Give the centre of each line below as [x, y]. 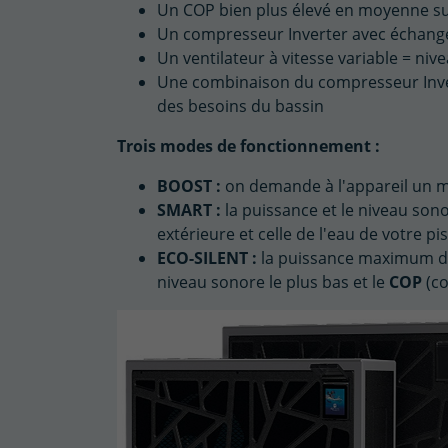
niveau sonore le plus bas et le [273, 282]
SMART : [189, 210]
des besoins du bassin [242, 106]
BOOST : [189, 186]
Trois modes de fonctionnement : [250, 146]
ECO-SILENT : [207, 258]
